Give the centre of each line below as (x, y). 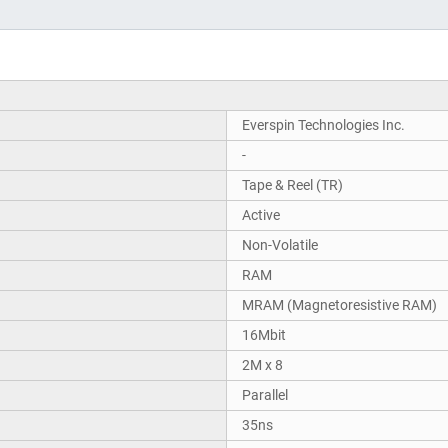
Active (260, 215)
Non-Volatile (279, 245)
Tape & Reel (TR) (292, 185)
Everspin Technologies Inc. (323, 125)
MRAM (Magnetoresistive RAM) (339, 305)
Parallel (264, 395)
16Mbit (263, 335)
